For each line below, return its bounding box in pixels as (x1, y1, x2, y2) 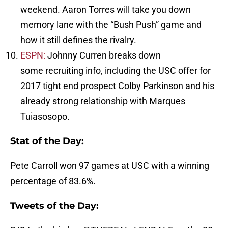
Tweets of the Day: (10, 200, 99, 212)
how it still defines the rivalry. (20, 35, 136, 46)
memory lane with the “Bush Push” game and (20, 19, 202, 31)
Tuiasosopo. (20, 111, 70, 122)
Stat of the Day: (10, 135, 84, 147)
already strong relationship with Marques (20, 96, 185, 107)
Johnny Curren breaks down (45, 50, 161, 61)
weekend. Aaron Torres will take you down (20, 4, 191, 15)
